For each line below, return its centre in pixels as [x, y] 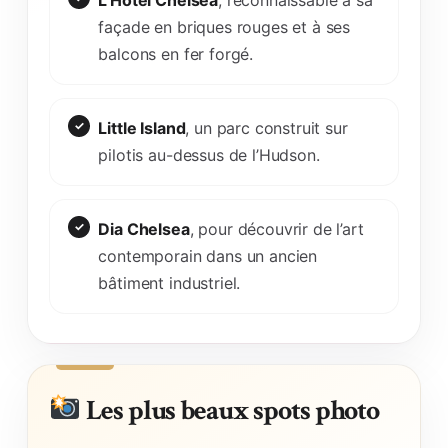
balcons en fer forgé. [176, 53]
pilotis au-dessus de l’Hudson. [209, 154]
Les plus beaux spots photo [230, 410]
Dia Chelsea [144, 228]
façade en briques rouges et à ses [224, 26]
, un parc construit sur [266, 127]
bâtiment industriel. [169, 282]
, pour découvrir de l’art [276, 228]
